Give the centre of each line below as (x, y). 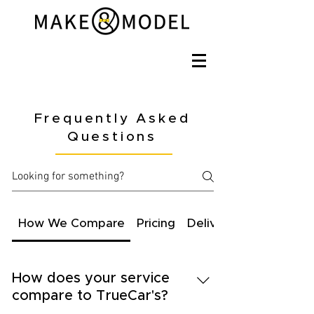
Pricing (156, 223)
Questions (112, 137)
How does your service (91, 278)
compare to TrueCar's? (90, 296)
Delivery (211, 223)
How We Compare (71, 223)
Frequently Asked (112, 119)
